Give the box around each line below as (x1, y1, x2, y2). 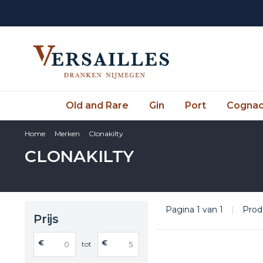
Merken (54, 129, 80, 138)
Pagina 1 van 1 (166, 204, 225, 215)
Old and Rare (66, 100, 129, 111)
